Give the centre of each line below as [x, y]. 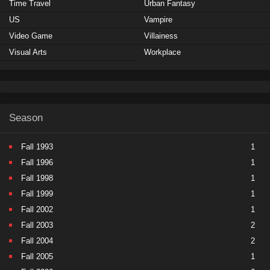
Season [26, 118]
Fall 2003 [37, 225]
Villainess [161, 36]
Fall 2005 [37, 257]
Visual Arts [28, 52]
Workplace [162, 52]
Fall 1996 [37, 163]
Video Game [31, 36]
